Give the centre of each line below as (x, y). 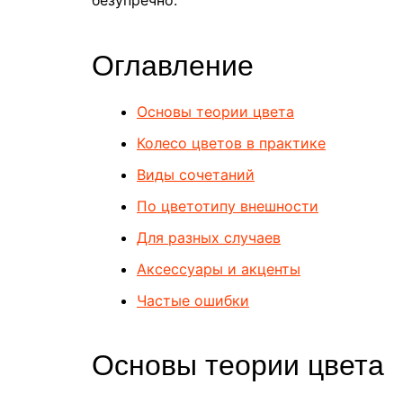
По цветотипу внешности (228, 206)
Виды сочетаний (196, 174)
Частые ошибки (193, 300)
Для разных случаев (209, 237)
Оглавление (173, 65)
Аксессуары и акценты (219, 269)
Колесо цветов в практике (231, 143)
